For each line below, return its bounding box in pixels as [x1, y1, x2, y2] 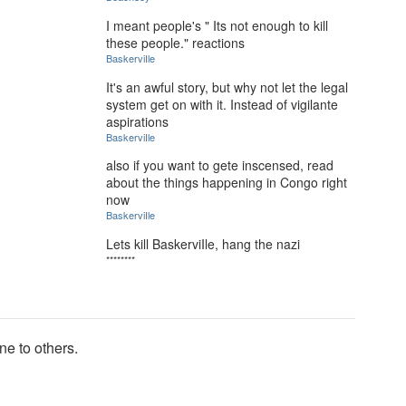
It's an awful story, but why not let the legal [106, 77, 348, 96]
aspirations [106, 111, 169, 130]
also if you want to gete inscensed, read [106, 156, 333, 175]
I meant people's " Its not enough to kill [106, 16, 328, 35]
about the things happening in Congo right [106, 173, 347, 192]
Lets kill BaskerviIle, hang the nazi [106, 235, 300, 254]
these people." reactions [106, 34, 245, 53]
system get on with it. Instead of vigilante [106, 94, 338, 113]
